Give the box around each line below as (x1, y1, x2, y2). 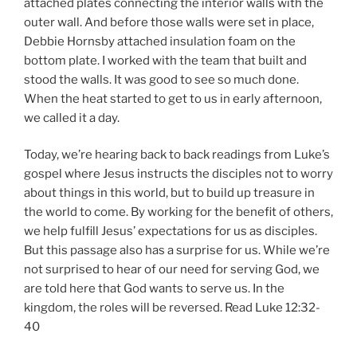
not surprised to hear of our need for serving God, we (24, 262, 320, 277)
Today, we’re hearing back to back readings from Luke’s (24, 147, 330, 163)
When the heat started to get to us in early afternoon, (24, 91, 322, 106)
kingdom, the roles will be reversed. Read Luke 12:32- (24, 300, 320, 316)
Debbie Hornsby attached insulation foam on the (24, 33, 296, 49)
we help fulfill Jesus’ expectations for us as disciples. (24, 224, 317, 239)
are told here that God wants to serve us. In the (24, 281, 284, 296)
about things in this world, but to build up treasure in (24, 186, 315, 201)
